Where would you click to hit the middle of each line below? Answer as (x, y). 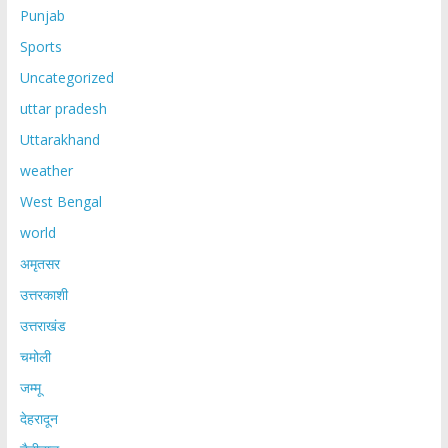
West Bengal (60, 202)
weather (46, 171)
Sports (40, 47)
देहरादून (38, 419)
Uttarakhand (59, 140)
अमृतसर (39, 264)
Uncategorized (66, 78)
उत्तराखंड (42, 326)
